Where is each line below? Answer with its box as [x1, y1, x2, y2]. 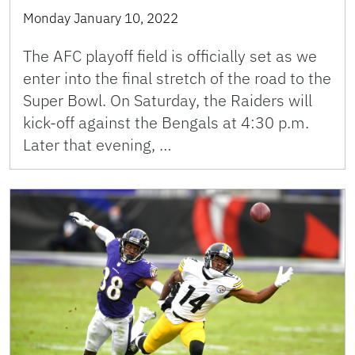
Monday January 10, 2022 [23, 10, 178, 28]
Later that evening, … [23, 134, 171, 156]
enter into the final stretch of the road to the [23, 67, 331, 90]
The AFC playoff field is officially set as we [23, 45, 317, 67]
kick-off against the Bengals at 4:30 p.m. [23, 112, 309, 134]
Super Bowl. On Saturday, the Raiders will [23, 90, 312, 112]
